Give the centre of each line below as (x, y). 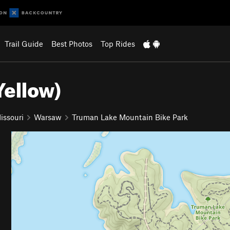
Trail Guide (24, 44)
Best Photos (72, 44)
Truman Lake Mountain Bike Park (130, 117)
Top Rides (118, 44)
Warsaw (48, 117)
